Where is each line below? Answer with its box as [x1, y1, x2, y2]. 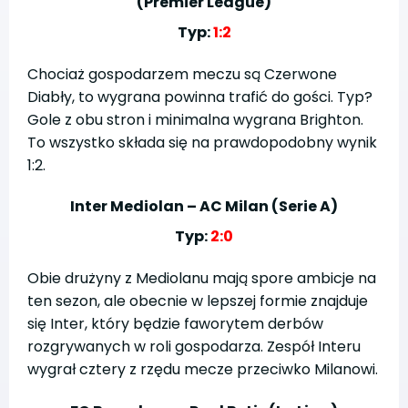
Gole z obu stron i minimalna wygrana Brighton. [27, 108, 363, 130]
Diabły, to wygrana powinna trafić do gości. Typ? [27, 86, 372, 107]
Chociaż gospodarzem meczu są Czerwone [27, 63, 337, 85]
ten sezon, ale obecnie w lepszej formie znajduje [27, 291, 368, 312]
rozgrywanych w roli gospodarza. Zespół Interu [27, 336, 361, 358]
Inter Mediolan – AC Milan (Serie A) [70, 196, 338, 218]
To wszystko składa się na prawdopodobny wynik [27, 131, 377, 153]
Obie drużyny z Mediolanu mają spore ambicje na [27, 268, 376, 290]
